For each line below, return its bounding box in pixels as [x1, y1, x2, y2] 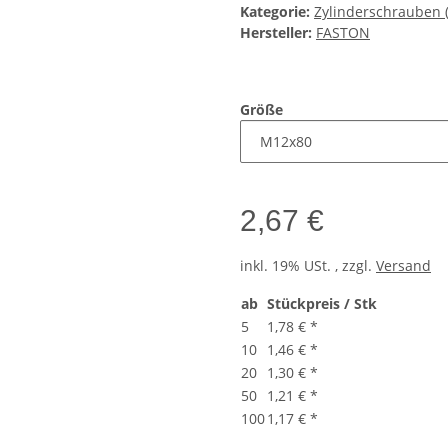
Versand [376, 256, 431, 276]
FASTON [316, 23, 370, 43]
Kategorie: [240, 2, 314, 22]
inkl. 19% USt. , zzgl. [240, 256, 376, 276]
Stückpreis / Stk [267, 294, 377, 314]
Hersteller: [240, 23, 312, 43]
